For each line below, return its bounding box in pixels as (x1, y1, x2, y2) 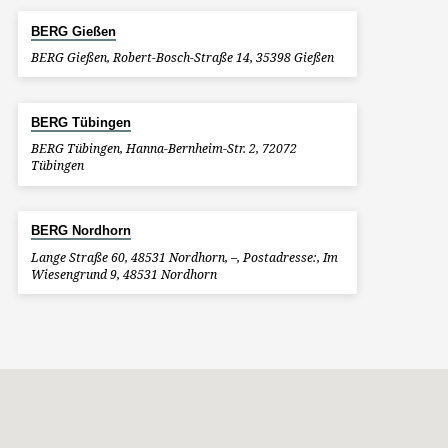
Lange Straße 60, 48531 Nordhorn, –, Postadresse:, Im (30, 248, 338, 266)
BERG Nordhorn (31, 223, 132, 239)
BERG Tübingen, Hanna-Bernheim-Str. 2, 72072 (30, 140, 297, 158)
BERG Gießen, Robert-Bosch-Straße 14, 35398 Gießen (30, 48, 334, 66)
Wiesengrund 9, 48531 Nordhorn (30, 265, 217, 283)
